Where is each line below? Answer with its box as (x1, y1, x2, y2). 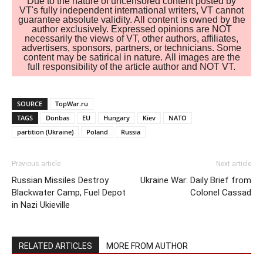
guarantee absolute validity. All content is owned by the (18, 15, 245, 25)
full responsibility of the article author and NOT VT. (28, 62, 235, 72)
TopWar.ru (55, 99, 88, 109)
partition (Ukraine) (17, 127, 73, 137)
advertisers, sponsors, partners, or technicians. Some (22, 43, 241, 53)
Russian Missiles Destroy (12, 175, 109, 186)
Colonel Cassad (190, 187, 251, 198)
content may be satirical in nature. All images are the (23, 52, 240, 63)
